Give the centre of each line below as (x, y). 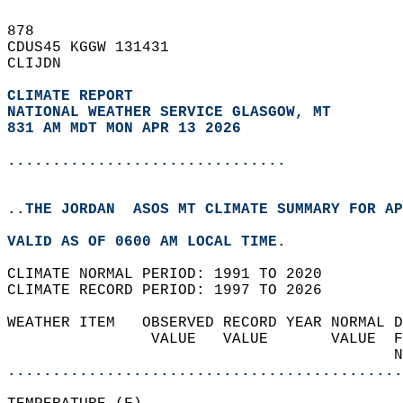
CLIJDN (43, 64)
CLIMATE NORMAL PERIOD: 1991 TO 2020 (174, 274)
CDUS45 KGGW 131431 (97, 48)
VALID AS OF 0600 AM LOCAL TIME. (156, 242)
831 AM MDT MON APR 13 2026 (124, 129)
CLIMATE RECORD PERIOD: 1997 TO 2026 (174, 291)
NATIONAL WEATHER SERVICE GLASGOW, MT (169, 112)
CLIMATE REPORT (75, 96)
